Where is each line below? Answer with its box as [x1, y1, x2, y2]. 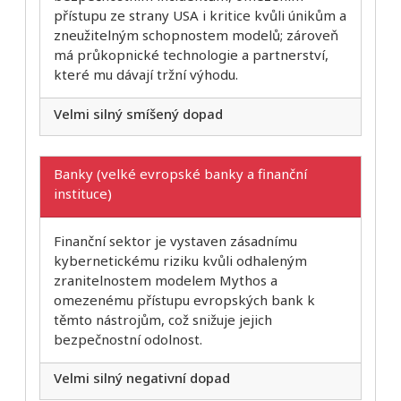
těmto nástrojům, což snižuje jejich [54, 310, 272, 328]
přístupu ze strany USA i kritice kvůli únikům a [54, 6, 346, 25]
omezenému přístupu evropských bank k [54, 290, 315, 309]
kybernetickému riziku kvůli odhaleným [54, 251, 307, 269]
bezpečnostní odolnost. [54, 329, 202, 348]
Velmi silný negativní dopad [54, 369, 230, 388]
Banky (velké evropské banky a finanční [54, 164, 307, 183]
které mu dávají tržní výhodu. [54, 65, 238, 84]
